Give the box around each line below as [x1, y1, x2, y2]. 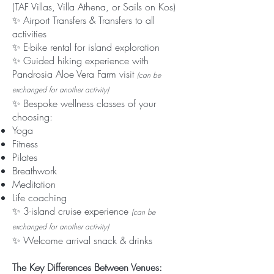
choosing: [12, 110, 53, 124]
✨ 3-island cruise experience [12, 204, 131, 218]
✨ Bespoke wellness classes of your [12, 97, 156, 110]
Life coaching [12, 191, 67, 204]
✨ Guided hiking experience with [12, 54, 149, 67]
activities [12, 27, 46, 40]
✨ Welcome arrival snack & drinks [12, 234, 152, 247]
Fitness [12, 137, 38, 150]
